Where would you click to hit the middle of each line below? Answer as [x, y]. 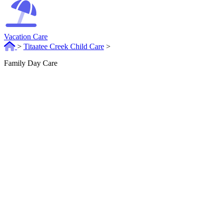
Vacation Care [26, 37]
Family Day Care [31, 63]
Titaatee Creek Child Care [64, 47]
